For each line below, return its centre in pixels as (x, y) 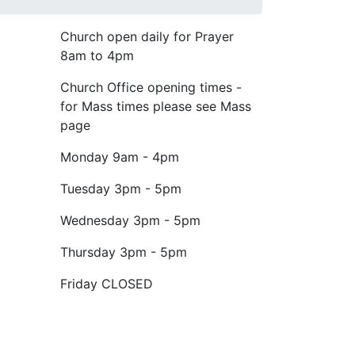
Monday (84, 157)
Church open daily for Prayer (147, 36)
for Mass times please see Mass (156, 106)
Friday (79, 284)
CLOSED (127, 284)
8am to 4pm (97, 55)
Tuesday (85, 189)
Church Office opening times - (151, 87)
